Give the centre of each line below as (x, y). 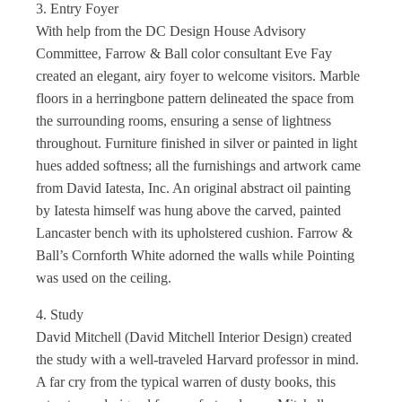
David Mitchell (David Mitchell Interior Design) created (194, 337)
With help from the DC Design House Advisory (171, 31)
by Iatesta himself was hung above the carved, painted (188, 210)
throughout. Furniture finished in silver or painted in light (197, 143)
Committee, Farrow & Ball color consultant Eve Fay (184, 53)
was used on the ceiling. (104, 278)
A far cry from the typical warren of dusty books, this (186, 382)
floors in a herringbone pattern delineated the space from (195, 98)
